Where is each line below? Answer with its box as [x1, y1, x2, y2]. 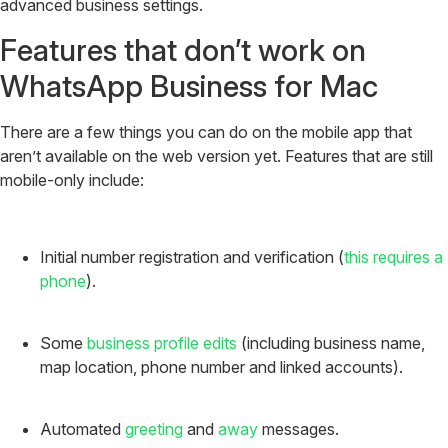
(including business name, [237, 332, 425, 353]
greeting [125, 419, 183, 440]
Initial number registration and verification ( [40, 246, 344, 267]
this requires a [344, 246, 443, 267]
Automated [40, 419, 125, 440]
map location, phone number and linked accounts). [40, 356, 403, 377]
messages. [258, 419, 339, 440]
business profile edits [87, 332, 237, 353]
